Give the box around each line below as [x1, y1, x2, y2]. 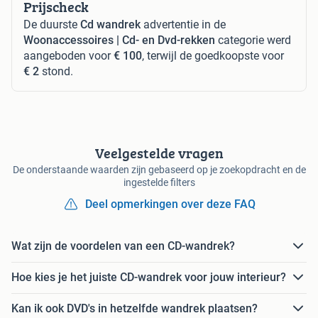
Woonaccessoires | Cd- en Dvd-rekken [23, 33, 215, 47]
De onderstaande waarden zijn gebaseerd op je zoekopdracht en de [12, 163, 306, 175]
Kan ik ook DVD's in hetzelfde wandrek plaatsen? [11, 302, 258, 316]
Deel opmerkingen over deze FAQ [85, 197, 256, 211]
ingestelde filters [123, 176, 195, 188]
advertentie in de [141, 17, 226, 31]
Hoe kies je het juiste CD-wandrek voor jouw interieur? [11, 270, 286, 285]
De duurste [23, 17, 80, 31]
